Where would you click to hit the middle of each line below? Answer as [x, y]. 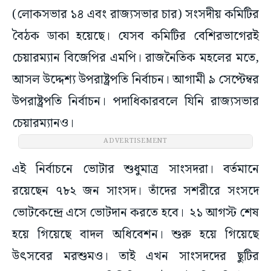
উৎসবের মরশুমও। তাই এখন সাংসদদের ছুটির [135, 257]
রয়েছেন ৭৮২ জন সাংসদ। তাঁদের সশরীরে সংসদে [135, 191]
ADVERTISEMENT [135, 141]
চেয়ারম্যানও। [44, 124]
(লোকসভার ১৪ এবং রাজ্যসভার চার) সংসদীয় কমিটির [135, 15]
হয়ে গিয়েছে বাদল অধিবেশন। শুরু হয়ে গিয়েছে [135, 235]
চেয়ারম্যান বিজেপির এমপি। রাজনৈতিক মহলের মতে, [135, 58]
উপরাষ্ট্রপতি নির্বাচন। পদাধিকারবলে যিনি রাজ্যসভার [135, 102]
